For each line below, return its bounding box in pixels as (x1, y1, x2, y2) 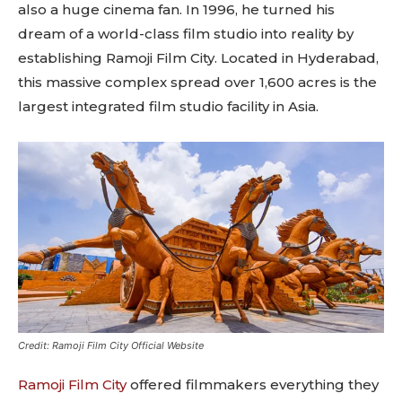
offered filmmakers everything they (127, 376, 379, 394)
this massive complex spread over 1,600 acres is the (18, 73, 377, 91)
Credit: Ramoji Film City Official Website (18, 339, 204, 353)
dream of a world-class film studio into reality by (18, 24, 354, 42)
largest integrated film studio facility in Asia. (18, 97, 319, 115)
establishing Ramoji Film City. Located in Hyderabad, (18, 48, 379, 66)
